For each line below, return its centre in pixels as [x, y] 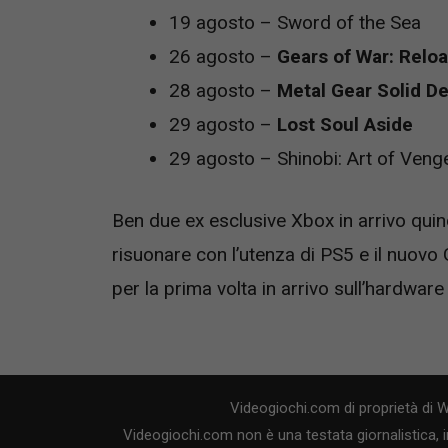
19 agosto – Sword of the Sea [295, 22]
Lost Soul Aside [345, 124]
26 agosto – [220, 56]
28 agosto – [223, 90]
